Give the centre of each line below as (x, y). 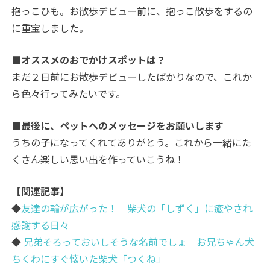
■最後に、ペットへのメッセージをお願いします (118, 126)
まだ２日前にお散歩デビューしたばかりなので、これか (132, 77)
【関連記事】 (41, 191)
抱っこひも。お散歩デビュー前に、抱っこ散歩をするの (132, 11)
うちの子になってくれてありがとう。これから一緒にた (132, 143)
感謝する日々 (41, 225)
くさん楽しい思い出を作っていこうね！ (98, 159)
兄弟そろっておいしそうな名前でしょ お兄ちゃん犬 (138, 242)
